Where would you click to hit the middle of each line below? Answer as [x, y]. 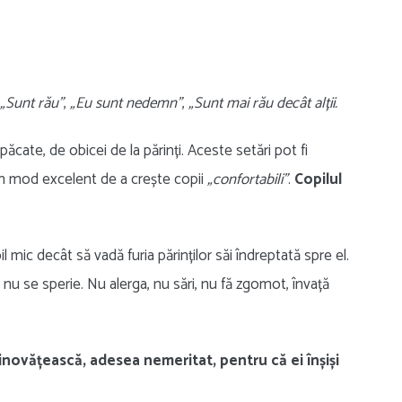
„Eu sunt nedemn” [126, 104]
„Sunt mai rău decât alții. [263, 104]
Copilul [316, 180]
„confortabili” [248, 180]
